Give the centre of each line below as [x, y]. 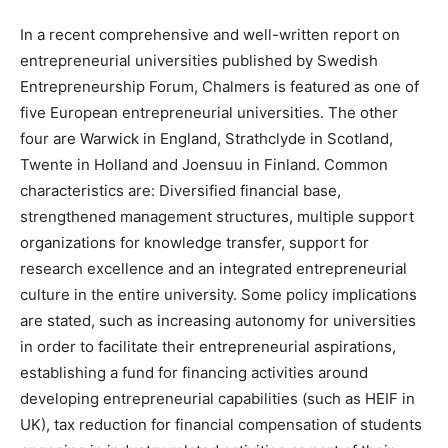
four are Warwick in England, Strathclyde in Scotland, [206, 138]
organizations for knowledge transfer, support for [194, 242]
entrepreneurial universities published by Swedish [199, 60]
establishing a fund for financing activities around [194, 372]
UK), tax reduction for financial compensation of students [221, 424]
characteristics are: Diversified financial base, [180, 190]
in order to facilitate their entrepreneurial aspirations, [208, 346]
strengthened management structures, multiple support [217, 216]
